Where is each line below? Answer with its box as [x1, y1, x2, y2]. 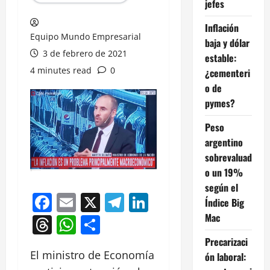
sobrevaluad [204, 149, 252, 165]
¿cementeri [204, 65, 250, 80]
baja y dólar [204, 35, 250, 50]
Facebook [52, 189, 138, 216]
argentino [204, 134, 243, 149]
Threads [52, 211, 125, 237]
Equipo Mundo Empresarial [30, 30, 141, 42]
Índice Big [204, 195, 244, 210]
